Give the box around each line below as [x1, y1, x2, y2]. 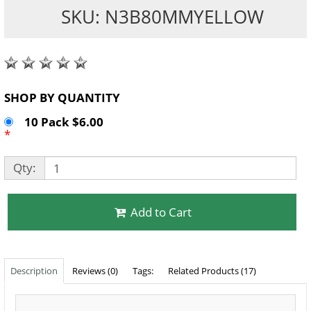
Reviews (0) [72, 264, 118, 278]
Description [10, 264, 58, 278]
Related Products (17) [168, 264, 256, 278]
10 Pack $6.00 [22, 114, 112, 131]
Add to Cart [131, 204, 192, 221]
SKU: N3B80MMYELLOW [61, 4, 264, 30]
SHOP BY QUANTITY [58, 90, 120, 106]
